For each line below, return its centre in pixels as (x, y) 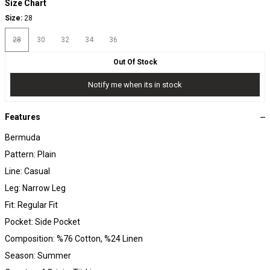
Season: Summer (38, 256)
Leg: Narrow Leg (35, 188)
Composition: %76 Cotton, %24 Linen (74, 239)
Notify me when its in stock (135, 84)
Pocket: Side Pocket (42, 222)
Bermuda (23, 138)
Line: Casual (27, 171)
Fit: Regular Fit (31, 205)
